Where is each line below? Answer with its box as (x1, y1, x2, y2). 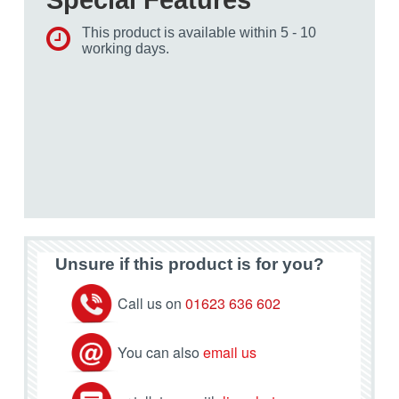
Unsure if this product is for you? (55, 255, 324, 274)
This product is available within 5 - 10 (82, 24, 316, 40)
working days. (82, 40, 169, 56)
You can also (118, 342, 203, 363)
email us (203, 342, 256, 363)
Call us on (118, 293, 185, 314)
